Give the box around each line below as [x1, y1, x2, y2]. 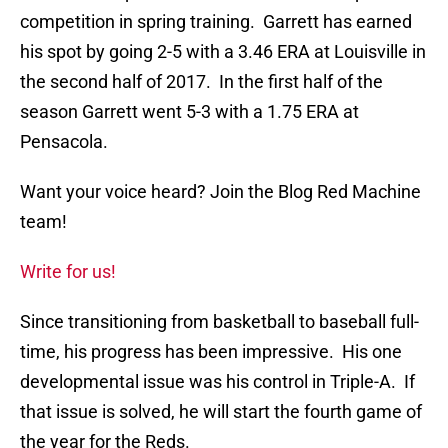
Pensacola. [20, 131, 108, 153]
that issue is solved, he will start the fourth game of [20, 401, 422, 423]
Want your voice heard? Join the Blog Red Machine [20, 181, 421, 203]
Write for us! [20, 261, 116, 283]
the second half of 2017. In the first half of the [20, 71, 383, 93]
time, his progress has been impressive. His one [20, 341, 402, 363]
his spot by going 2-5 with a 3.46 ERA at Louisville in [20, 41, 426, 63]
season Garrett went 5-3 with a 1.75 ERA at [20, 101, 359, 123]
